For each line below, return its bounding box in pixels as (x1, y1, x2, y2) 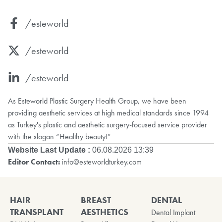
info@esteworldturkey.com (62, 157, 142, 166)
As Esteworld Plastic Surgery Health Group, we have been (8, 96, 186, 106)
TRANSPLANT (10, 206, 63, 218)
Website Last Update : (8, 145, 90, 154)
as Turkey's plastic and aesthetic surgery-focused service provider (8, 119, 207, 129)
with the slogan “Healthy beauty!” (8, 131, 111, 141)
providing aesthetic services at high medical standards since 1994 (8, 108, 209, 117)
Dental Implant (151, 207, 196, 217)
